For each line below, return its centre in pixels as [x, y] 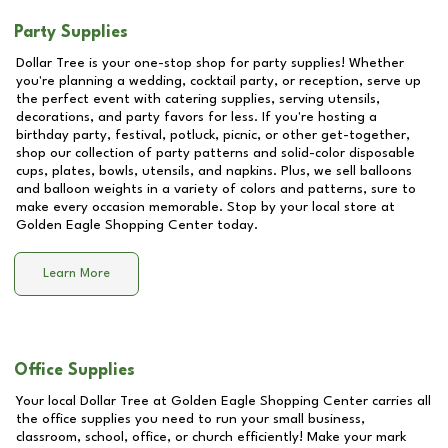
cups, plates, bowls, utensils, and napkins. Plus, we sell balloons [214, 171]
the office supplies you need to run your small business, [190, 419]
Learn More [76, 274]
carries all [399, 401]
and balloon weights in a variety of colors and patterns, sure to [216, 189]
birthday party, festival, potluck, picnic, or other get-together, [213, 135]
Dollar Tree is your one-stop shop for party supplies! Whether [210, 63]
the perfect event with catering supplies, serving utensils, [198, 99]
